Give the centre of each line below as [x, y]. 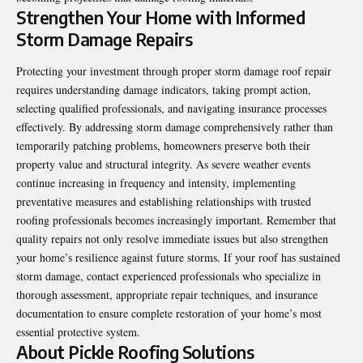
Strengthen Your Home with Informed [160, 17]
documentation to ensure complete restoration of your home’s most [169, 313]
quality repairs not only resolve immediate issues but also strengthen [172, 238]
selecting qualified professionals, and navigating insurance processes [171, 108]
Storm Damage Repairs [104, 39]
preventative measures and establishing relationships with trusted [164, 201]
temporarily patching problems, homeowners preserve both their [163, 145]
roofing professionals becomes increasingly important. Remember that [176, 220]
